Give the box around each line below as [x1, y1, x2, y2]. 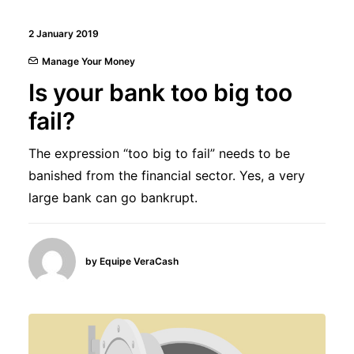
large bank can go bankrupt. [28, 189, 198, 205]
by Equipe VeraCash [85, 255, 179, 268]
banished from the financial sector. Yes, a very [28, 167, 305, 183]
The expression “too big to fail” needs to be [28, 145, 290, 161]
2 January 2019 [28, 27, 99, 40]
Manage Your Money [42, 55, 135, 67]
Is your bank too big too [28, 77, 292, 107]
